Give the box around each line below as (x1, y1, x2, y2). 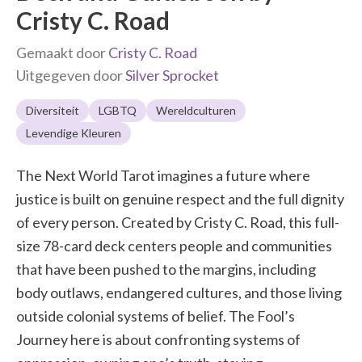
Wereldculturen (156, 103, 236, 117)
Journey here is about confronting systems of (16, 330, 301, 348)
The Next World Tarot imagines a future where (16, 166, 310, 184)
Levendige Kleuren (26, 126, 121, 140)
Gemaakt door (16, 44, 108, 61)
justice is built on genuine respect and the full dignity (16, 190, 344, 208)
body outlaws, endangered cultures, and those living (16, 284, 342, 301)
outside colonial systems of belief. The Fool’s (16, 307, 295, 325)
